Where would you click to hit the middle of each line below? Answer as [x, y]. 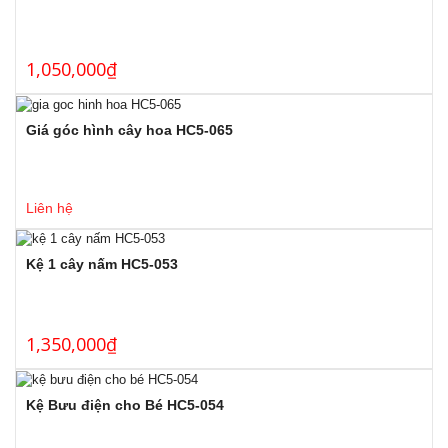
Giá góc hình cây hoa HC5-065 [129, 129]
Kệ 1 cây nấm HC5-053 [102, 264]
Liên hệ [49, 207]
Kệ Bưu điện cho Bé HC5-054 [125, 404]
